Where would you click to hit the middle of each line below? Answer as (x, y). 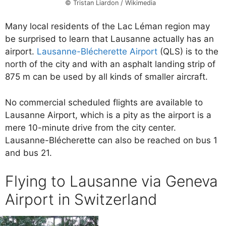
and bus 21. (29, 153)
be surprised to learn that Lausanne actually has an (109, 39)
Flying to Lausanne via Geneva (111, 181)
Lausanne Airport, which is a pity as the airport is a (108, 115)
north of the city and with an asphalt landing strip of (110, 64)
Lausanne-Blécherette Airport (97, 52)
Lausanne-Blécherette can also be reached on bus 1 (111, 140)
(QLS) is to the (188, 52)
